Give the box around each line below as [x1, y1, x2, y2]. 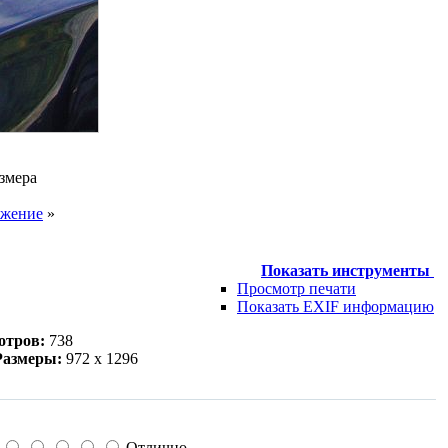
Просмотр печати [237, 279, 356, 297]
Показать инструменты [261, 261, 434, 279]
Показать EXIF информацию [237, 297, 434, 315]
